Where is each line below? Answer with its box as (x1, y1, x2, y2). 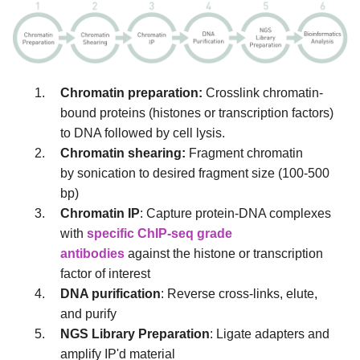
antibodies (59, 247, 125, 261)
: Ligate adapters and (209, 327, 329, 342)
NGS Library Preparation (59, 327, 210, 342)
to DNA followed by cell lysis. (59, 126, 225, 141)
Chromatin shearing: (59, 146, 186, 161)
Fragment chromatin (185, 146, 303, 161)
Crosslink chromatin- (205, 86, 323, 100)
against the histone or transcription (124, 247, 323, 261)
